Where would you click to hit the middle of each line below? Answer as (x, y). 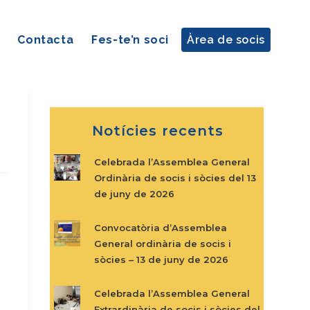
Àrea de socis (226, 40)
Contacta (46, 40)
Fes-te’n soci (130, 40)
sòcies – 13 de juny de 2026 (161, 259)
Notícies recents (157, 131)
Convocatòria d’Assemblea (160, 228)
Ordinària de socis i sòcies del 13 (175, 178)
